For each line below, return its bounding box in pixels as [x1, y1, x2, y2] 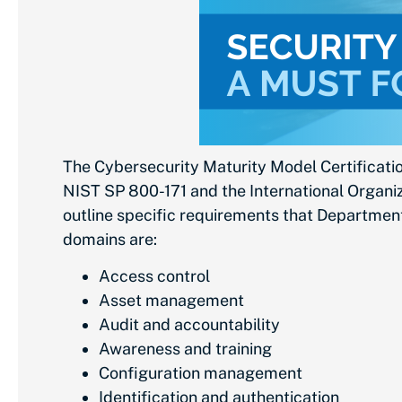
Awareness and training [99, 339, 272, 359]
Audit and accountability [99, 315, 280, 335]
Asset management [99, 291, 244, 310]
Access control [99, 267, 210, 286]
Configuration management [99, 363, 302, 383]
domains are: [63, 230, 157, 249]
